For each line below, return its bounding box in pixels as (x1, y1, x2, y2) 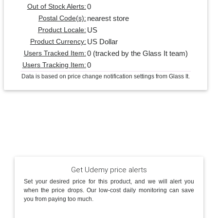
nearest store (87, 14, 129, 22)
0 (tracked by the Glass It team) (87, 49, 188, 57)
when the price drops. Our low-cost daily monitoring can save (23, 187, 195, 194)
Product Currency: (30, 37, 86, 45)
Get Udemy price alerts (71, 164, 147, 174)
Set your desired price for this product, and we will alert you (23, 178, 195, 185)
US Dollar (87, 37, 118, 46)
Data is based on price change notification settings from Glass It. (21, 73, 190, 80)
